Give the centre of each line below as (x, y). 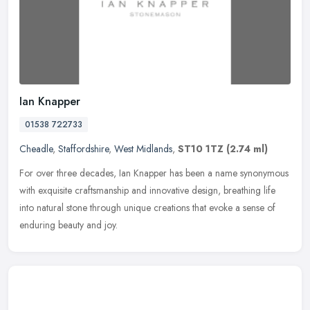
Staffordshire (83, 149)
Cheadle (36, 149)
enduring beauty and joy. (69, 225)
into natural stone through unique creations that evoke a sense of (147, 208)
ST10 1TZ (201, 149)
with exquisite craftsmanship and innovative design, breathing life (147, 191)
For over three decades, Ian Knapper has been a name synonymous (154, 173)
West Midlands (143, 149)
